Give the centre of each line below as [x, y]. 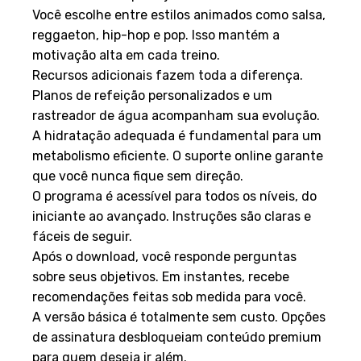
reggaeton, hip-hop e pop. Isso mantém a [156, 35]
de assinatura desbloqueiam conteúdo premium [177, 337]
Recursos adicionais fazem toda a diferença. [168, 75]
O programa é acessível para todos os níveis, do [174, 196]
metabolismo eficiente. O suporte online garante [178, 156]
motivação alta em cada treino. [126, 55]
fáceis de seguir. [82, 236]
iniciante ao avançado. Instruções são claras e [172, 216]
